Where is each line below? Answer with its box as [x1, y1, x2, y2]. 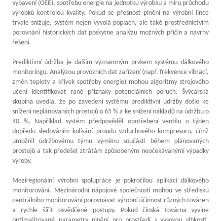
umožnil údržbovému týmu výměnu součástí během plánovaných [12, 137, 209, 145]
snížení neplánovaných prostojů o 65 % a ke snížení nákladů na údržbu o [12, 108, 209, 115]
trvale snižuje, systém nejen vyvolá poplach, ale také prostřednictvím [12, 19, 209, 27]
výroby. [12, 157, 32, 165]
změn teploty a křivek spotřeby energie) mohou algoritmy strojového [12, 78, 209, 86]
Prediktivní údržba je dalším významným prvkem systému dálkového [12, 58, 209, 66]
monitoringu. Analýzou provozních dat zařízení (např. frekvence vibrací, [12, 68, 209, 76]
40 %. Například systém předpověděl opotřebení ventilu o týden [12, 117, 209, 125]
